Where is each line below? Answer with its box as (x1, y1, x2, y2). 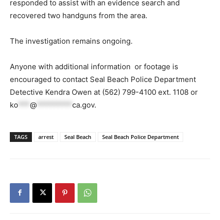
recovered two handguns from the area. (10, 10, 149, 20)
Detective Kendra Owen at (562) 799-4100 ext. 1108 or (10, 87, 200, 97)
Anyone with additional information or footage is (10, 61, 178, 71)
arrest (38, 133, 54, 140)
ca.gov (72, 100, 94, 110)
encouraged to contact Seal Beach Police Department (10, 74, 196, 84)
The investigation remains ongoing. (10, 36, 135, 46)
